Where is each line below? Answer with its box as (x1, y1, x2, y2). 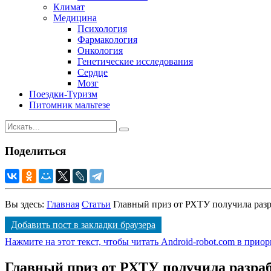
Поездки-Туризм (29, 88, 97, 99)
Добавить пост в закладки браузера (11, 220, 155, 230)
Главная (47, 199, 79, 210)
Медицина (53, 12, 97, 23)
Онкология (77, 45, 123, 56)
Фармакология (77, 34, 137, 45)
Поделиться (5, 144, 66, 157)
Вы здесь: (5, 199, 47, 210)
